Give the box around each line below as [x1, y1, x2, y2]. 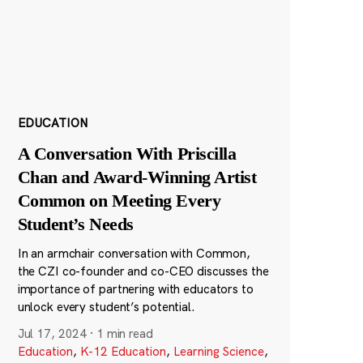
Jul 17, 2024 [17, 325, 88, 341]
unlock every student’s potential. [17, 298, 195, 314]
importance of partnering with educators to [17, 280, 254, 297]
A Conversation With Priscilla [17, 143, 237, 164]
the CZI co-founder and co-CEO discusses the [17, 263, 269, 279]
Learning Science [173, 343, 264, 359]
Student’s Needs [17, 213, 134, 234]
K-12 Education [79, 343, 166, 359]
